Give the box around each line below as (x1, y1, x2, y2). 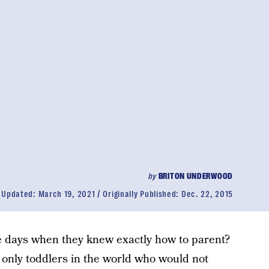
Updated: (1, 189, 38, 199)
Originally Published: (103, 189, 181, 199)
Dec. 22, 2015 (181, 189, 233, 199)
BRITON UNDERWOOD (158, 171, 233, 181)
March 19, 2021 (38, 189, 95, 199)
